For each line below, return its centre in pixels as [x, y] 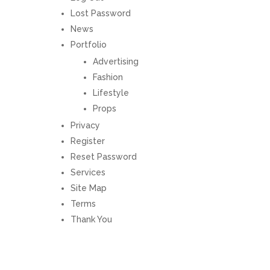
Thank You [91, 219]
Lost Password [100, 13]
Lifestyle [111, 93]
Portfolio [88, 45]
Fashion [108, 77]
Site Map [88, 188]
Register [87, 141]
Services [88, 172]
